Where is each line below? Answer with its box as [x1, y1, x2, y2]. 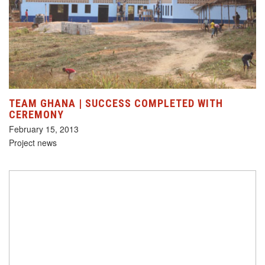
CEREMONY [9, 108, 64, 121]
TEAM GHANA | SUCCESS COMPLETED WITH [9, 97, 223, 110]
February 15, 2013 [9, 123, 79, 135]
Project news [9, 137, 57, 149]
